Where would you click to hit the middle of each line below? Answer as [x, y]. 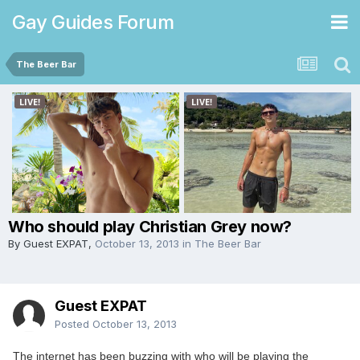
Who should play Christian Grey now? [150, 227]
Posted [74, 324]
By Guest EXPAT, [51, 243]
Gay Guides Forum [93, 22]
